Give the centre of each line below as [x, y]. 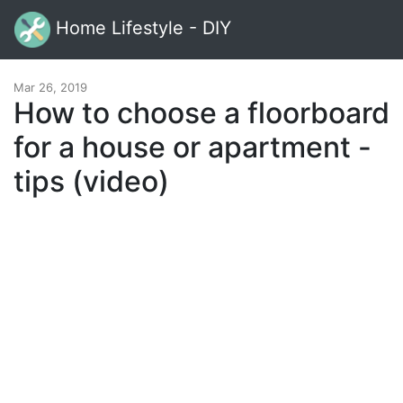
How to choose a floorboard [201, 113]
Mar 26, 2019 [50, 87]
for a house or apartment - [193, 147]
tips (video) [91, 181]
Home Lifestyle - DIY [141, 28]
